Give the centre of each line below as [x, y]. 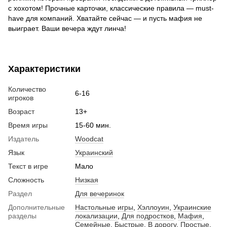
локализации [96, 216]
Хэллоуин [153, 207]
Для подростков [148, 216]
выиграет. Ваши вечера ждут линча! [67, 29]
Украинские [192, 207]
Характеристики [44, 69]
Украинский [94, 153]
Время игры [28, 125]
